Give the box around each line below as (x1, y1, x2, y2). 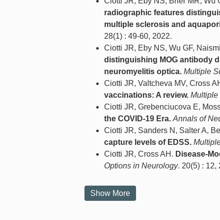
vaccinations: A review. (104, 91, 189, 100)
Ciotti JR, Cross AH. (104, 150, 175, 159)
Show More (90, 189, 130, 198)
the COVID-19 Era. (104, 114, 171, 123)
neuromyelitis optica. (104, 67, 182, 76)
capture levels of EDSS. (104, 138, 192, 147)
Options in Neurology (104, 162, 178, 170)
